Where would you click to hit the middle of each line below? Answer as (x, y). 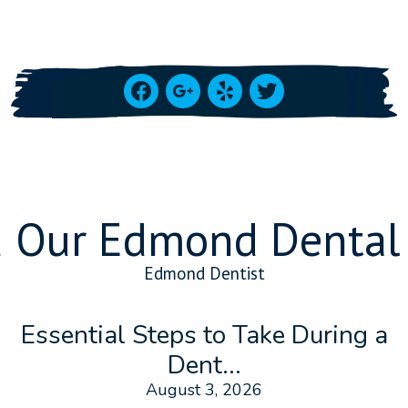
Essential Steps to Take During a (204, 336)
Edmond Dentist (204, 274)
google (201, 86)
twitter (283, 86)
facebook (169, 86)
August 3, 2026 (204, 390)
